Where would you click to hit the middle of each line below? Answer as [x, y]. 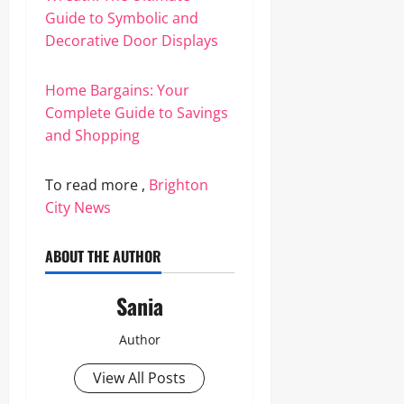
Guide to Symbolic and [122, 18]
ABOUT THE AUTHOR [103, 256]
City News [78, 207]
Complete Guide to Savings [137, 113]
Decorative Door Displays [132, 41]
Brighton [179, 185]
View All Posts [140, 378]
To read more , [97, 185]
